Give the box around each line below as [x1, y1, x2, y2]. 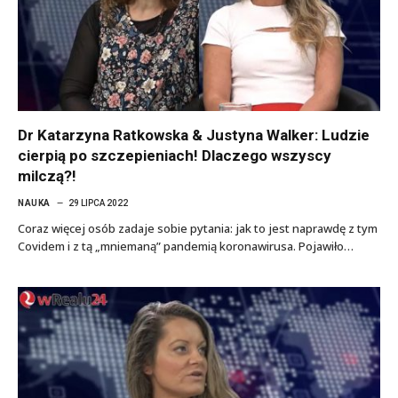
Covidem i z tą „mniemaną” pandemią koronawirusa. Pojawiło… [18, 237, 354, 254]
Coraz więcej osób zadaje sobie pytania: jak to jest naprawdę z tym [18, 219, 378, 236]
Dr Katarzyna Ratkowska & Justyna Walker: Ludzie [18, 125, 370, 144]
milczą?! [18, 166, 76, 185]
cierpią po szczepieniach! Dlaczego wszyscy [18, 146, 331, 164]
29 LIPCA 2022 [68, 197, 128, 208]
